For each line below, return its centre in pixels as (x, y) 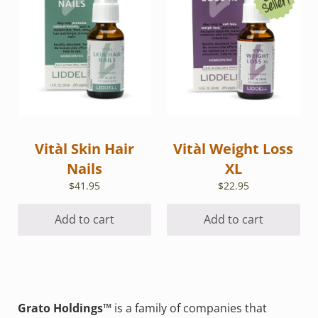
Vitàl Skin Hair (85, 148)
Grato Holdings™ (64, 308)
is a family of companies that (189, 308)
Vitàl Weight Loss (234, 148)
